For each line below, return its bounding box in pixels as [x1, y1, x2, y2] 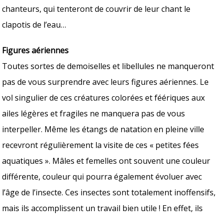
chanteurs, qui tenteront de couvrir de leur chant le [2, 3, 191, 14]
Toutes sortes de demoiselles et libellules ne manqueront [2, 60, 215, 72]
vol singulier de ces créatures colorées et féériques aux [2, 92, 205, 103]
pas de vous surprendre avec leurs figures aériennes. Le [2, 76, 209, 87]
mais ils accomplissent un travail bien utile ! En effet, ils [2, 202, 203, 214]
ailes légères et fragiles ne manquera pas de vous [2, 108, 185, 119]
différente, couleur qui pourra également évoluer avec [2, 171, 202, 182]
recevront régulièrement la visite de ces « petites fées [2, 139, 199, 150]
